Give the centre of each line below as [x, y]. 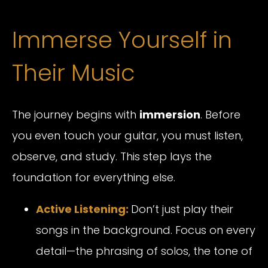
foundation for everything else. [94, 177]
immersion [170, 115]
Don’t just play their [182, 209]
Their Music [73, 72]
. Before [220, 115]
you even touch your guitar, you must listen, [127, 135]
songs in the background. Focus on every [146, 230]
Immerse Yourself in [122, 39]
